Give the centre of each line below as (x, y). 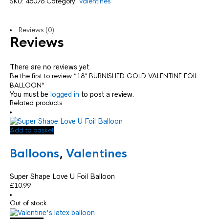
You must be (30, 94)
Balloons (34, 153)
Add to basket (32, 131)
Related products (36, 103)
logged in (65, 94)
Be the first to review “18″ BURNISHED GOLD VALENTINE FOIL (104, 76)
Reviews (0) (36, 30)
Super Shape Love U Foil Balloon (62, 177)
